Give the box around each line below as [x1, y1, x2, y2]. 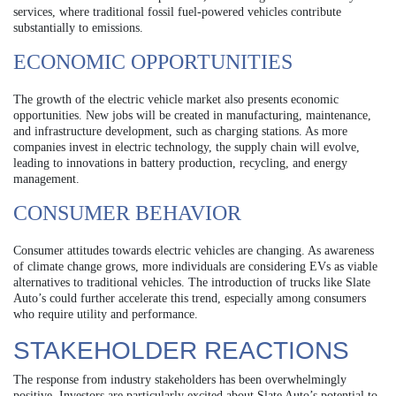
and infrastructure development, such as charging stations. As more [13, 124, 347, 138]
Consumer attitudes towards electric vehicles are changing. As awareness [13, 243, 374, 257]
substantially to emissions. [13, 20, 143, 34]
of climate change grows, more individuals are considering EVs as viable [13, 259, 377, 273]
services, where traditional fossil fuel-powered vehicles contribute [13, 4, 341, 19]
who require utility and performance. [13, 307, 198, 321]
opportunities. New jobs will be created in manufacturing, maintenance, [13, 108, 371, 122]
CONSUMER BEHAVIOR [13, 201, 241, 225]
